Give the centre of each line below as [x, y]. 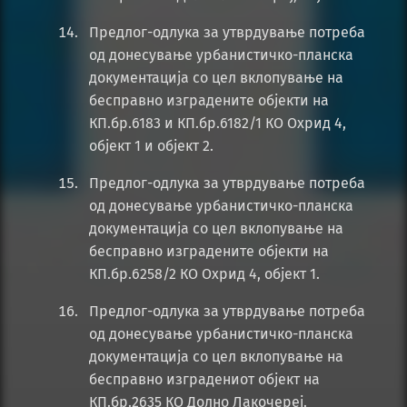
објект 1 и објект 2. [151, 146]
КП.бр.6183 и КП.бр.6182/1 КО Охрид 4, [218, 124]
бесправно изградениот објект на [204, 380]
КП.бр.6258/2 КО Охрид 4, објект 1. [204, 274]
